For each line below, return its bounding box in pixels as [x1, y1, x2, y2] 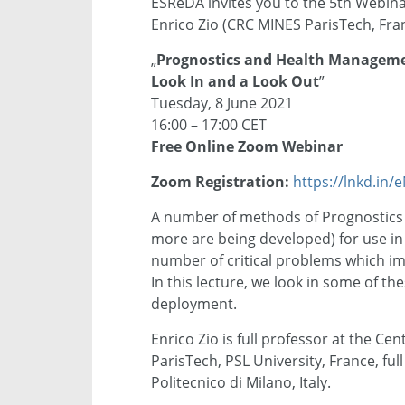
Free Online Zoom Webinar [151, 136, 343, 156]
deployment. [151, 293, 237, 314]
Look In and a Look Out [151, 71, 319, 91]
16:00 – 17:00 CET [151, 114, 267, 135]
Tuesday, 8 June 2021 [151, 92, 293, 113]
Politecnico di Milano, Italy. [151, 372, 331, 392]
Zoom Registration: [151, 171, 289, 192]
